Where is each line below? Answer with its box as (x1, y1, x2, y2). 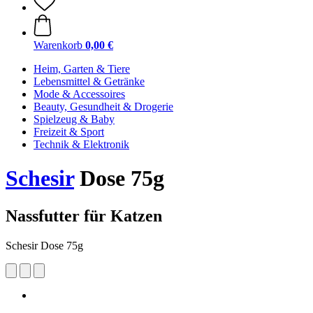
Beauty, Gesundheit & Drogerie (34, 101, 173, 112)
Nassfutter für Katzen (6, 206, 162, 225)
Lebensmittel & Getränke (34, 75, 145, 87)
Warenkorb (34, 39, 82, 51)
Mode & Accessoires (34, 88, 125, 100)
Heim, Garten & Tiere (34, 63, 130, 75)
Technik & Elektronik (34, 138, 129, 150)
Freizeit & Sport (34, 126, 104, 138)
